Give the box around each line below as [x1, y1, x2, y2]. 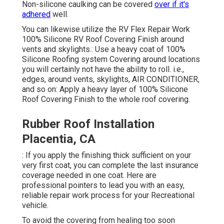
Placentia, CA [22, 132, 95, 146]
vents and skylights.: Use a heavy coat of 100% [22, 44, 185, 54]
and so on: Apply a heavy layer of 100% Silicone [22, 84, 188, 94]
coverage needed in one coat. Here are [22, 170, 156, 180]
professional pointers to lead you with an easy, [22, 180, 184, 190]
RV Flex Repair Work [118, 24, 190, 34]
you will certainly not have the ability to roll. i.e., [22, 64, 184, 74]
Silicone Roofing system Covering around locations [22, 54, 200, 64]
